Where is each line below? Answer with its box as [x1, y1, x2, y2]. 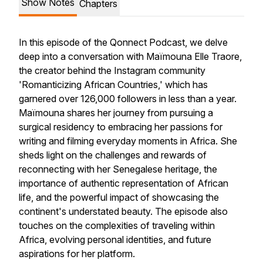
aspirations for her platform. [19, 248, 135, 259]
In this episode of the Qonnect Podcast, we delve [19, 36, 228, 48]
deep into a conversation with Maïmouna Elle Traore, [19, 50, 242, 62]
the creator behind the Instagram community [19, 65, 205, 76]
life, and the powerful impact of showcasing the [19, 191, 219, 203]
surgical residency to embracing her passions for [19, 121, 222, 133]
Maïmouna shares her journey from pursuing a [19, 107, 213, 119]
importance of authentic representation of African [19, 177, 228, 189]
